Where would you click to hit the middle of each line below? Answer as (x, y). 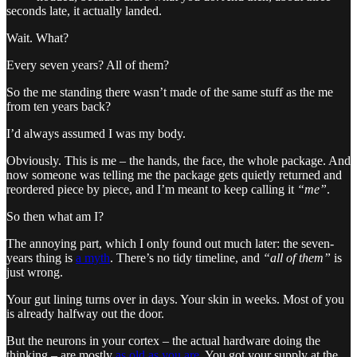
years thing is (41, 257)
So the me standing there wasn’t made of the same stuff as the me (170, 92)
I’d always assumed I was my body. (96, 133)
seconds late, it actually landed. (84, 10)
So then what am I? (55, 216)
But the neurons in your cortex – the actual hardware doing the (163, 340)
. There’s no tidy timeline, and (186, 257)
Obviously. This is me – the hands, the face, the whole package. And (178, 160)
